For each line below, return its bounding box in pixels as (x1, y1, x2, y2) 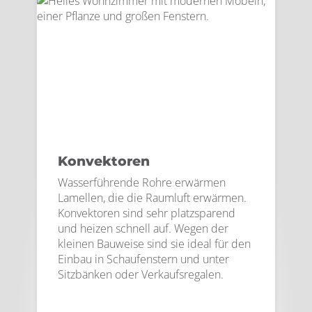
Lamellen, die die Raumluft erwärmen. (58, 190, 247, 205)
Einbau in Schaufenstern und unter (58, 251, 229, 267)
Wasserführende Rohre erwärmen (58, 175, 226, 190)
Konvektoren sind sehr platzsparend (58, 205, 235, 221)
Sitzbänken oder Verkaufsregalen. (58, 267, 224, 282)
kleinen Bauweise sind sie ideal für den (58, 236, 251, 251)
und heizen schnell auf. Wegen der (58, 221, 228, 236)
